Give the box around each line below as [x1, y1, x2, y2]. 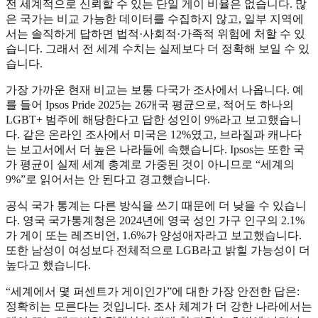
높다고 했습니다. [6, 258, 91, 271]
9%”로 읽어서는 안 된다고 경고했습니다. [6, 172, 210, 185]
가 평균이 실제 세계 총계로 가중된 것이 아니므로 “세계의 [6, 158, 295, 170]
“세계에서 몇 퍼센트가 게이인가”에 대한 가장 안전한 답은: [6, 285, 300, 297]
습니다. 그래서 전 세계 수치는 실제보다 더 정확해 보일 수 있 [6, 42, 309, 55]
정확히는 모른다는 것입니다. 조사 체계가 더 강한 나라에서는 [6, 300, 312, 312]
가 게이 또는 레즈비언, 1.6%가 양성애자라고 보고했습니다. [6, 229, 302, 241]
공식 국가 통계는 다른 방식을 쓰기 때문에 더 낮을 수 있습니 [6, 199, 307, 212]
